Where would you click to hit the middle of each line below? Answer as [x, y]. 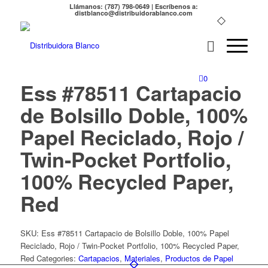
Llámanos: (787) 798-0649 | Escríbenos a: [134, 6]
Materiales [142, 258]
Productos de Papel [199, 258]
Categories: [57, 258]
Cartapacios [99, 258]
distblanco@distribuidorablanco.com [134, 13]
